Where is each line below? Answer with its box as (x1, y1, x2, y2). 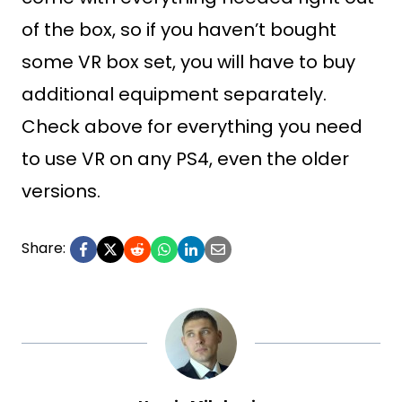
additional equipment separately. (22, 82, 327, 107)
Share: (22, 238, 66, 258)
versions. (22, 179, 100, 204)
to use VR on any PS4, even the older (22, 146, 349, 171)
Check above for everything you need (22, 114, 363, 139)
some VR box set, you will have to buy (22, 49, 355, 74)
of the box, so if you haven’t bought (22, 17, 336, 42)
